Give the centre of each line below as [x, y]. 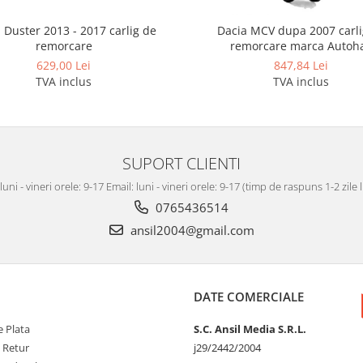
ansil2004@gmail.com [190, 231]
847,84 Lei [301, 66]
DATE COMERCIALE [249, 297]
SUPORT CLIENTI [181, 163]
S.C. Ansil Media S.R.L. [250, 329]
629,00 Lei [64, 66]
